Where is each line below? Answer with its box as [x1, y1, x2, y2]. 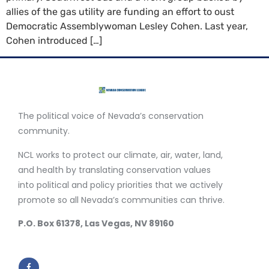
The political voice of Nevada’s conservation [18, 110, 204, 122]
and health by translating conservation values [18, 163, 211, 176]
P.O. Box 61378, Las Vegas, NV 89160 [18, 217, 174, 230]
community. [18, 125, 70, 138]
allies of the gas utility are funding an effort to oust [6, 6, 234, 17]
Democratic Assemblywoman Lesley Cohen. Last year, [6, 20, 248, 32]
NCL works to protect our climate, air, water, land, [18, 148, 223, 161]
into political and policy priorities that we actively [18, 178, 223, 191]
